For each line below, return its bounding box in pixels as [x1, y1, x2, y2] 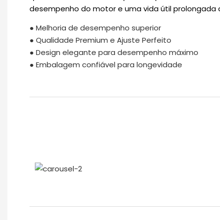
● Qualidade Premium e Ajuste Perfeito [29, 34, 171, 45]
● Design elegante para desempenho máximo [29, 47, 198, 57]
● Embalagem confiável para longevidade [29, 59, 182, 70]
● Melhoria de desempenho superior [29, 22, 161, 33]
